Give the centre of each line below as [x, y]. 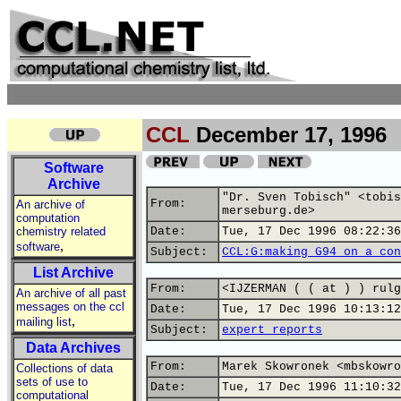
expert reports [272, 330]
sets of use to [52, 382]
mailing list [44, 322]
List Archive [73, 273]
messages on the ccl [70, 307]
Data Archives [73, 348]
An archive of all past [71, 293]
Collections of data [64, 368]
